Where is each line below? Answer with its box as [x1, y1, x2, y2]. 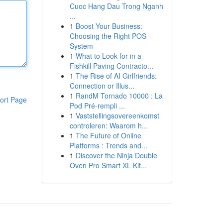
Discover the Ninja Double [75, 150, 157, 160]
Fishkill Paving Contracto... [69, 61, 153, 71]
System [69, 41, 93, 51]
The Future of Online [75, 130, 141, 140]
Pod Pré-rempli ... [69, 101, 125, 111]
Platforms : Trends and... [69, 140, 147, 150]
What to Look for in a [75, 51, 141, 61]
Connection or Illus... [69, 81, 134, 91]
